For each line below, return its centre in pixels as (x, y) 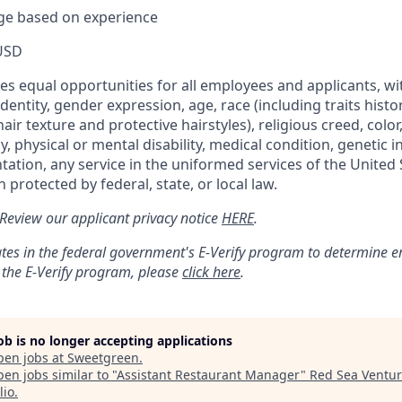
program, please (127, 271)
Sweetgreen (103, 357)
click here (211, 271)
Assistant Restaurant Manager (209, 374)
